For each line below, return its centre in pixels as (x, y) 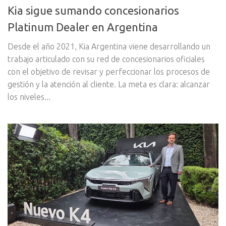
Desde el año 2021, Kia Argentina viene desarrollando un (109, 46)
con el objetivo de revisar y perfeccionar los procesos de (109, 71)
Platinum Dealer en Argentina (83, 27)
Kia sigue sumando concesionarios (93, 10)
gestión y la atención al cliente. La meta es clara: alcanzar (109, 84)
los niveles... (29, 97)
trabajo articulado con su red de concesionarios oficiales (106, 59)
